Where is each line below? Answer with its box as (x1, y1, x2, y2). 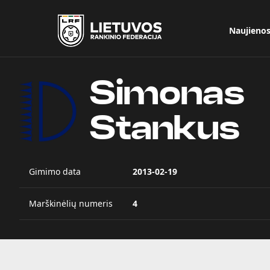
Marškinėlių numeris (29, 198, 113, 209)
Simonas (89, 77, 245, 111)
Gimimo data (29, 166, 81, 177)
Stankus (89, 111, 240, 146)
